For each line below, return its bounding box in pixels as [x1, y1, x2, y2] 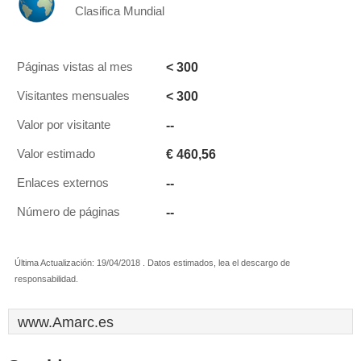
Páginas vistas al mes [17, 60, 133, 73]
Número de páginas [17, 205, 120, 218]
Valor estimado [17, 147, 95, 160]
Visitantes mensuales [17, 89, 130, 102]
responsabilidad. [15, 274, 78, 284]
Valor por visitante [17, 118, 110, 131]
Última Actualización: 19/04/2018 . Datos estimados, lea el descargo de [15, 258, 290, 268]
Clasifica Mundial [75, 5, 164, 18]
